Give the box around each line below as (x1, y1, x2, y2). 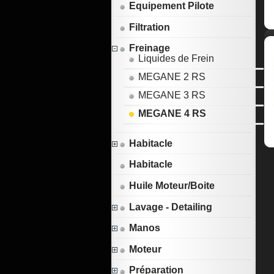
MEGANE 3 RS (138, 90, 206, 101)
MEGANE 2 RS (138, 72, 206, 83)
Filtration (129, 21, 171, 32)
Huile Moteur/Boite (129, 180, 215, 191)
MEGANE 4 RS (138, 108, 207, 119)
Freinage (129, 43, 171, 54)
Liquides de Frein (138, 53, 215, 64)
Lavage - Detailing (129, 201, 213, 212)
